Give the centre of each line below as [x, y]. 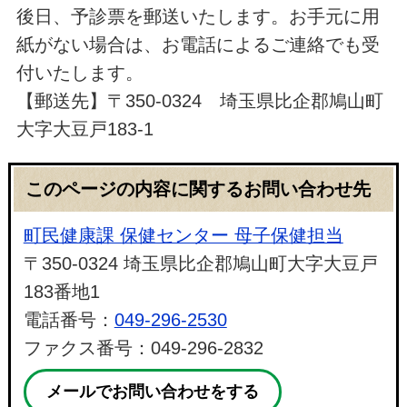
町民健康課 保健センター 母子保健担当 [183, 236]
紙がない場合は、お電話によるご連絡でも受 [198, 44]
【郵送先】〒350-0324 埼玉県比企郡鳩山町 [199, 100]
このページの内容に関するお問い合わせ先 [198, 189]
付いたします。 [79, 72]
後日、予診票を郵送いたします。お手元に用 [198, 16]
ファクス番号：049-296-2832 [143, 348]
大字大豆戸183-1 [84, 129]
